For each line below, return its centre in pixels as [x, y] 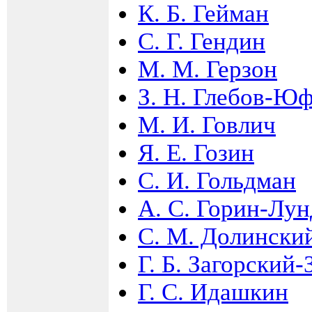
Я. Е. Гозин [196, 153]
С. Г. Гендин [202, 41]
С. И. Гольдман [217, 180]
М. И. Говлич [207, 125]
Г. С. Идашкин [213, 292]
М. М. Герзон [208, 69]
